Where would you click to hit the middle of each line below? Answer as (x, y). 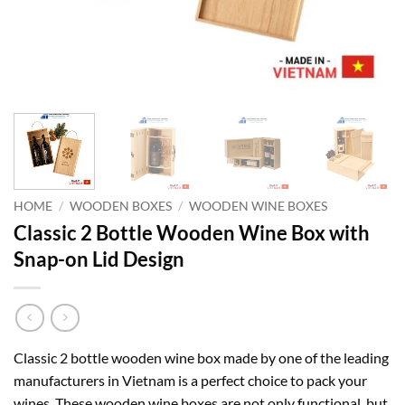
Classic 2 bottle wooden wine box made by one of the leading (201, 358)
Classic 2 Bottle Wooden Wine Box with (192, 232)
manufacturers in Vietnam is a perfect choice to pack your (190, 381)
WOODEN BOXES (121, 206)
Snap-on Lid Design (99, 259)
